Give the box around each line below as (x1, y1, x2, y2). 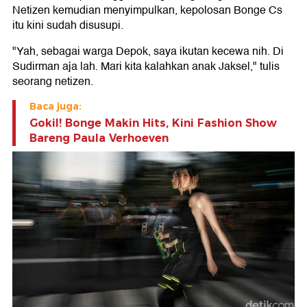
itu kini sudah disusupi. (12, 16, 123, 35)
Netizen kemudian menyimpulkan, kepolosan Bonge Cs (12, 1, 282, 20)
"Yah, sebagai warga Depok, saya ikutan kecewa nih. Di (12, 42, 284, 61)
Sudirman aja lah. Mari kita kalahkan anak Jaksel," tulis (12, 58, 280, 76)
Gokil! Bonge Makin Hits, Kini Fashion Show (29, 116, 277, 130)
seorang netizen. (12, 73, 93, 91)
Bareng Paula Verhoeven (29, 132, 169, 145)
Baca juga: (29, 100, 82, 113)
